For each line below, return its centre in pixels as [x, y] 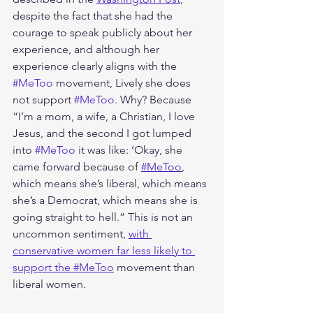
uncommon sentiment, [71, 233]
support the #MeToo [63, 267]
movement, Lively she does [123, 82]
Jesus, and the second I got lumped [103, 133]
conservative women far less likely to [104, 250]
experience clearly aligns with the [96, 66]
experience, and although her [87, 49]
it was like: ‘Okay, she [130, 150]
